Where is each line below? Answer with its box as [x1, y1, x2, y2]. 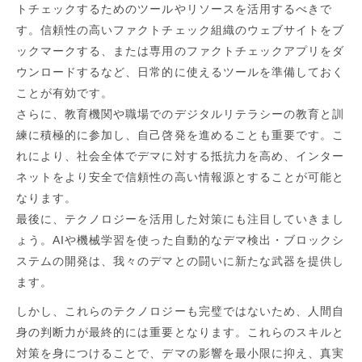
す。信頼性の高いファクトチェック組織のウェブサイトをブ [16, 23, 345, 37]
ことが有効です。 [16, 86, 114, 100]
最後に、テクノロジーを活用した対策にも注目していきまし [16, 213, 345, 226]
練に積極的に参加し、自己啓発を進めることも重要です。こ [16, 128, 345, 142]
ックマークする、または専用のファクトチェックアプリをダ [16, 44, 345, 58]
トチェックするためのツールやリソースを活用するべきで [16, 2, 333, 16]
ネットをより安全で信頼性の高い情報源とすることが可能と [16, 170, 345, 184]
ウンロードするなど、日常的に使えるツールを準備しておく [16, 65, 345, 79]
